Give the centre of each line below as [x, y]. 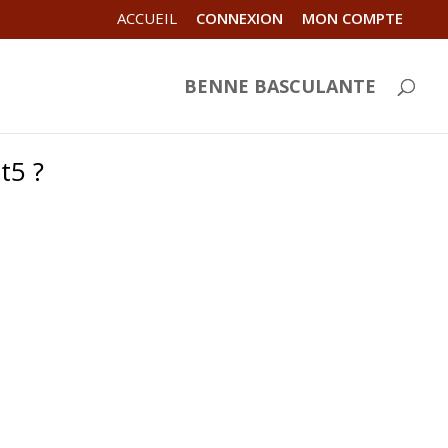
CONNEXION [239, 18]
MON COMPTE [352, 18]
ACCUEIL [147, 18]
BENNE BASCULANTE [280, 85]
